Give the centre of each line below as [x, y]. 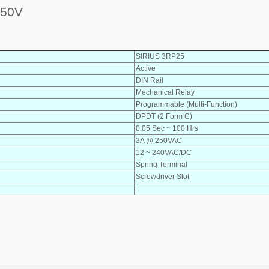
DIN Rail [150, 80]
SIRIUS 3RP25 [160, 56]
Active [146, 68]
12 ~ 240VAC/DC [164, 152]
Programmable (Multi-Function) [186, 104]
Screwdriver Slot [162, 176]
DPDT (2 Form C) [164, 116]
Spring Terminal [162, 164]
